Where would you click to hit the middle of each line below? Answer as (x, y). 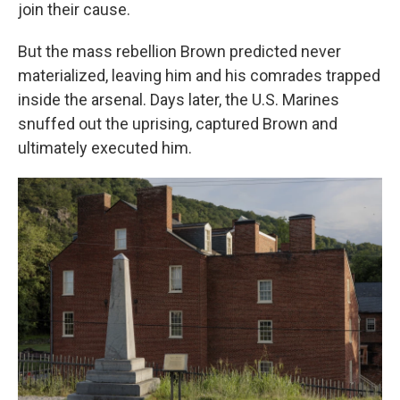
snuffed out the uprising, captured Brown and (178, 123)
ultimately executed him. (105, 147)
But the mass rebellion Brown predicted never (179, 51)
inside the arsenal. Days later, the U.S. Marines (179, 99)
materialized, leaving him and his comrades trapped (199, 75)
